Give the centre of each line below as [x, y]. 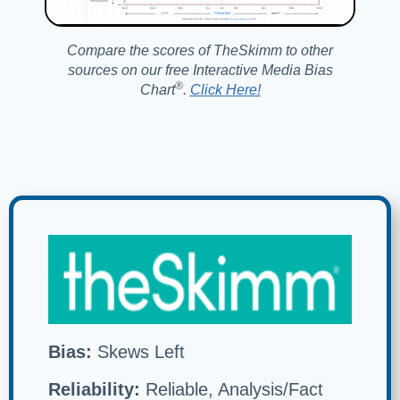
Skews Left [138, 352]
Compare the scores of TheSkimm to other [200, 51]
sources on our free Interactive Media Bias [200, 71]
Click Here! [225, 90]
